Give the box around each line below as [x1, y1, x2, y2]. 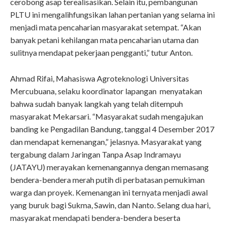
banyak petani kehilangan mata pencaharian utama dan [10, 35, 199, 45]
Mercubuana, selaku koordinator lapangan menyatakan [10, 86, 202, 96]
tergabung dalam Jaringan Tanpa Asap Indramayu [10, 149, 181, 160]
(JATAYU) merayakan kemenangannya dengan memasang [10, 162, 209, 172]
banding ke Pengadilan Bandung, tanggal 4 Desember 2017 [10, 124, 214, 134]
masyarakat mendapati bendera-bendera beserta [10, 213, 180, 223]
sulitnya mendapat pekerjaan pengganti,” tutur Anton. [10, 48, 193, 58]
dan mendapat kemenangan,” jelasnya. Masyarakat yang [10, 137, 202, 147]
